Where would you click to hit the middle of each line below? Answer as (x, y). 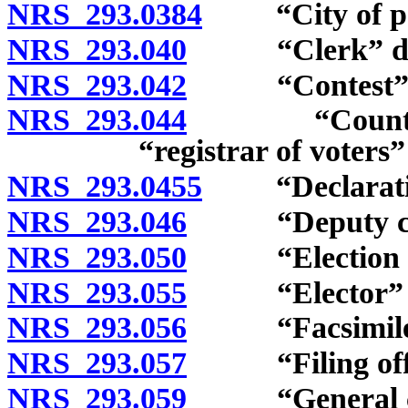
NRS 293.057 (97, 363)
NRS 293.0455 (105, 187)
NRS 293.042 (97, 85)
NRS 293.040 (97, 49)
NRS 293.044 (97, 120)
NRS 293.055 (97, 292)
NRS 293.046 (97, 221)
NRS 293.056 (97, 328)
